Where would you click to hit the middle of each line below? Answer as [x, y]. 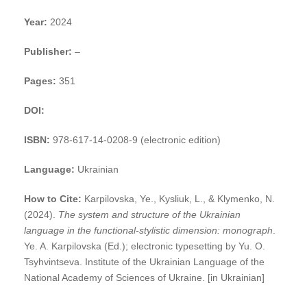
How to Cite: [54, 199]
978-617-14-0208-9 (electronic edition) [137, 140]
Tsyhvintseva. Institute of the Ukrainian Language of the [144, 262]
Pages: [41, 81]
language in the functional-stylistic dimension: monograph [148, 231]
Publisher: [49, 52]
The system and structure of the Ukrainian [149, 215]
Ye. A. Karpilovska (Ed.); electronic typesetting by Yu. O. [145, 246]
